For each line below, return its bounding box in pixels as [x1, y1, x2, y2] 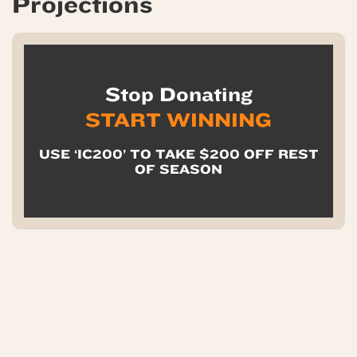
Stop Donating [104, 83, 253, 106]
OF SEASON [135, 161, 222, 177]
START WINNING [85, 108, 272, 131]
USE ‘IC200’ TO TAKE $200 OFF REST [38, 146, 319, 162]
